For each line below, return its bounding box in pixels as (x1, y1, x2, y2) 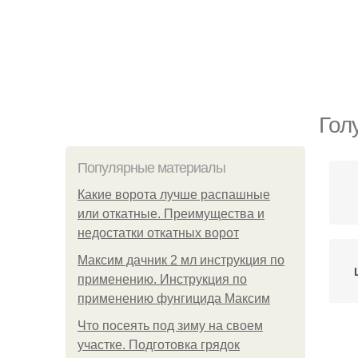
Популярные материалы (78, 160, 225, 176)
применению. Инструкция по (78, 272, 247, 286)
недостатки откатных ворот (78, 226, 239, 240)
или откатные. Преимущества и (78, 207, 265, 221)
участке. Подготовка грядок (78, 338, 240, 352)
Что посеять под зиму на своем (78, 319, 263, 332)
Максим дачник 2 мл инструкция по (78, 253, 284, 267)
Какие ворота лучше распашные (78, 188, 270, 201)
